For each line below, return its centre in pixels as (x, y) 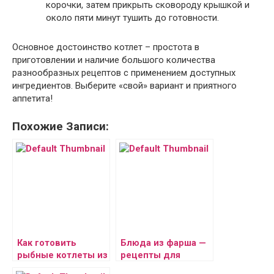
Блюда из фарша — (163, 243)
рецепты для (150, 256)
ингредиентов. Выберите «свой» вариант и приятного (124, 86)
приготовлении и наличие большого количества (114, 60)
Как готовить (47, 243)
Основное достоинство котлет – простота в (106, 47)
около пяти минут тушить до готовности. (134, 18)
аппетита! (34, 99)
